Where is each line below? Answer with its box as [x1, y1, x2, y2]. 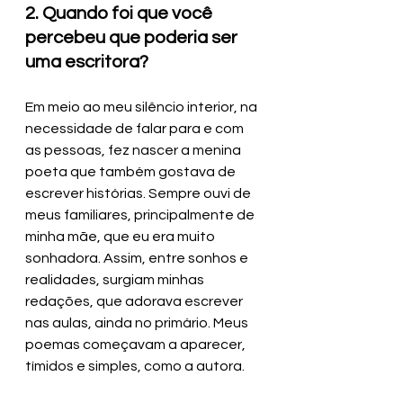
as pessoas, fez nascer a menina [25, 142, 244, 157]
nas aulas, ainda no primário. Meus [25, 315, 251, 330]
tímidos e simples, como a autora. [25, 358, 245, 373]
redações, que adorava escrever [25, 293, 246, 309]
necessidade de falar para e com [25, 121, 246, 136]
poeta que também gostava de [25, 164, 238, 179]
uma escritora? [25, 52, 148, 71]
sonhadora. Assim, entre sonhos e [25, 250, 251, 265]
